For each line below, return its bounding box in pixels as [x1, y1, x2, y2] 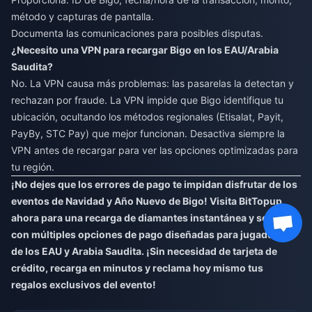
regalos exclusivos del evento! [11, 278, 156, 290]
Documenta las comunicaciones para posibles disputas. [11, 26, 263, 39]
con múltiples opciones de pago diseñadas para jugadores [11, 228, 289, 240]
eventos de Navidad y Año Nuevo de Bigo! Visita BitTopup [11, 194, 282, 207]
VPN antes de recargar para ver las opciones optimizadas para [11, 143, 298, 156]
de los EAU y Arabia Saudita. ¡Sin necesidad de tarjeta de [11, 244, 277, 257]
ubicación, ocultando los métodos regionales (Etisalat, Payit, [11, 110, 283, 123]
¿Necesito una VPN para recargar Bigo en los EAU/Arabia [11, 43, 279, 56]
